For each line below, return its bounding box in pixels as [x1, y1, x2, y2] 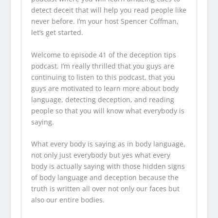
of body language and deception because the [31, 173, 179, 182]
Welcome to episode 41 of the [31, 50, 129, 59]
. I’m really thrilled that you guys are [56, 61, 174, 71]
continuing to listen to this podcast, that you [31, 72, 175, 82]
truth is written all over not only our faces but [31, 184, 180, 194]
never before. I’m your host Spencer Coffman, [31, 17, 179, 26]
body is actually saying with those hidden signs [31, 162, 185, 171]
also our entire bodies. [31, 195, 105, 205]
